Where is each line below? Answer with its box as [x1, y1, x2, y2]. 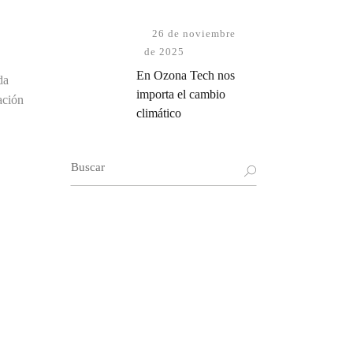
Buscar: [69, 154, 107, 168]
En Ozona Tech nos [136, 69, 235, 82]
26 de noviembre [151, 28, 236, 39]
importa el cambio [136, 87, 225, 101]
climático [136, 106, 181, 120]
